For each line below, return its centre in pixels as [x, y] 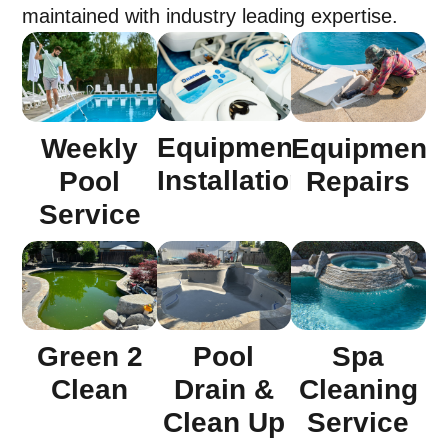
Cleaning [358, 390]
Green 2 [89, 357]
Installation [231, 181]
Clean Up [223, 423]
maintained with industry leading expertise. [210, 16]
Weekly [90, 148]
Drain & [223, 390]
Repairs [358, 181]
